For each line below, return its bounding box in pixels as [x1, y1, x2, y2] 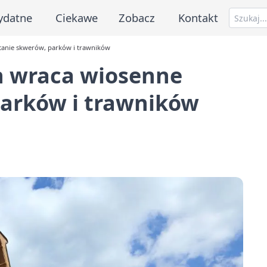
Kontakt [178, 10, 219, 25]
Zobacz [119, 10, 156, 25]
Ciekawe [55, 10, 98, 25]
